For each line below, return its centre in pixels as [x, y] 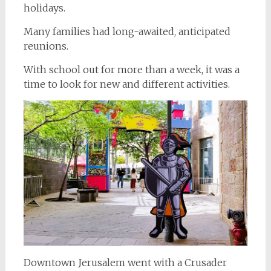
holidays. [44, 8]
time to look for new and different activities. [126, 84]
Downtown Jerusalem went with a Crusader [125, 263]
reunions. [46, 46]
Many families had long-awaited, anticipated [127, 31]
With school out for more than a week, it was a [131, 70]
